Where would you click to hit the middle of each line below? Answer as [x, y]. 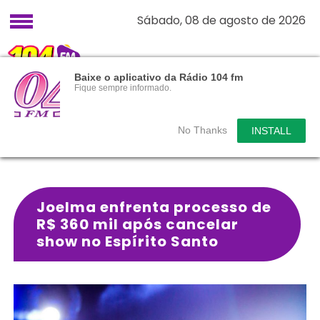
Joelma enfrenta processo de [154, 207]
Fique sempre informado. [123, 88]
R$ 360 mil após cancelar [138, 224]
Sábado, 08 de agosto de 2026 [221, 20]
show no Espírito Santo [128, 241]
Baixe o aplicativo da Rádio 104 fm [159, 77]
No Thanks [202, 130]
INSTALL [271, 131]
